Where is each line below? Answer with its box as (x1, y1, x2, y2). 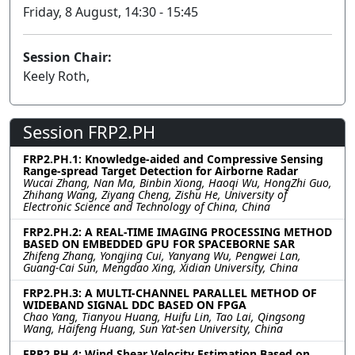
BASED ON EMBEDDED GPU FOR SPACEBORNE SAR (23, 236, 295, 252)
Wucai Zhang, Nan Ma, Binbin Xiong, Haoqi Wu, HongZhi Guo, (23, 175, 332, 191)
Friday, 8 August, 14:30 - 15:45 (23, 3, 198, 21)
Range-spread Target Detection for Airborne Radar (23, 163, 298, 179)
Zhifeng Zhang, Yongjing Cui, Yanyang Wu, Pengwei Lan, (23, 248, 301, 264)
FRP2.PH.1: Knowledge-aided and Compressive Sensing (23, 151, 323, 167)
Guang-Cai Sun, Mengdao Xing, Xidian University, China (23, 260, 298, 276)
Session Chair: (23, 48, 112, 67)
